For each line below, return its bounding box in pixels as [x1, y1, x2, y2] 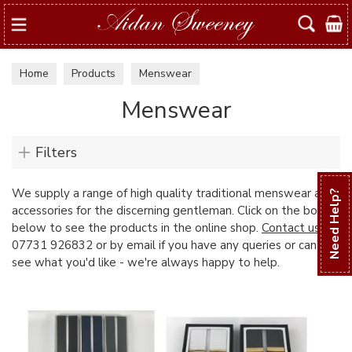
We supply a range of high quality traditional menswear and [12, 185, 334, 201]
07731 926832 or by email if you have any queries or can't [12, 237, 324, 253]
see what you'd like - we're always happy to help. [12, 255, 280, 270]
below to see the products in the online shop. [12, 220, 262, 236]
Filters [35, 143, 77, 162]
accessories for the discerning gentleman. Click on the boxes [12, 203, 336, 218]
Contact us [262, 220, 320, 236]
